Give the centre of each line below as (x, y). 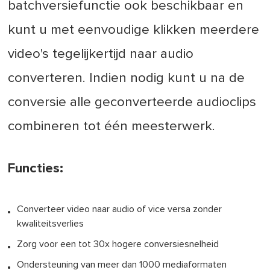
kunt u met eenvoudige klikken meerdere (134, 30)
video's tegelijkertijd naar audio (101, 54)
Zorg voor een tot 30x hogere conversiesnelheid (118, 244)
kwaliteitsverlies (51, 223)
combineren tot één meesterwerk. (112, 126)
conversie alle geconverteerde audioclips (132, 102)
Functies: (36, 168)
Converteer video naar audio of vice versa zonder (120, 209)
